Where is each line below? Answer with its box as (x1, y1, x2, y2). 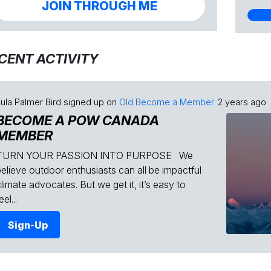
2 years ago (218, 97, 266, 107)
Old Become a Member (119, 97, 214, 107)
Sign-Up (8, 218, 48, 231)
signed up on (61, 97, 119, 107)
